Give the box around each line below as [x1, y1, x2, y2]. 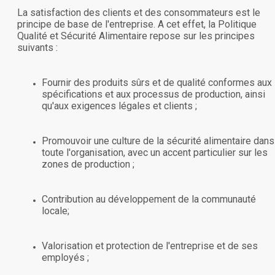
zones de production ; [42, 158, 134, 170]
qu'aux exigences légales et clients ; [42, 99, 197, 112]
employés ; [42, 251, 89, 263]
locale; [42, 204, 69, 217]
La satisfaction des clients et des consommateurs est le [17, 6, 260, 18]
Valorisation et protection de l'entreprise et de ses [42, 239, 258, 252]
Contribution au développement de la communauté [42, 193, 256, 205]
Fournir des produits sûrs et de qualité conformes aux [42, 76, 272, 88]
